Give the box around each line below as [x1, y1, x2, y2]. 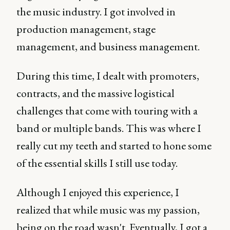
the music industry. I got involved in [16, 4, 176, 19]
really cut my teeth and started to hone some [16, 138, 212, 153]
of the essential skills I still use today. [16, 155, 178, 170]
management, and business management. [16, 39, 200, 54]
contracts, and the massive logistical [16, 85, 175, 101]
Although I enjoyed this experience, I [16, 184, 179, 200]
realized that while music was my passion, [16, 202, 200, 217]
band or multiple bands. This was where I [16, 120, 201, 136]
